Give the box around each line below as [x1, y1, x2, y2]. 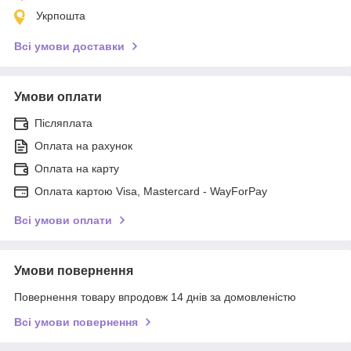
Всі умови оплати [14, 214, 112, 227]
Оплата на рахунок [34, 139, 132, 153]
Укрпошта [36, 9, 85, 23]
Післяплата [34, 117, 92, 130]
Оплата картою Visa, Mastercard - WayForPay [34, 185, 267, 198]
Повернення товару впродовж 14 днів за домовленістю [14, 291, 296, 304]
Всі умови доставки [14, 40, 125, 53]
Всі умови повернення [14, 316, 138, 329]
